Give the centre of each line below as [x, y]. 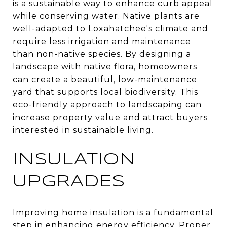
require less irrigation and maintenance [102, 41]
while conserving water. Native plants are [106, 16]
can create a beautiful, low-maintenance [105, 79]
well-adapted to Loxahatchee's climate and [110, 28]
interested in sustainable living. [83, 130]
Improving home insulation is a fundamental [113, 212]
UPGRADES [69, 182]
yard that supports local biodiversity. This [105, 92]
